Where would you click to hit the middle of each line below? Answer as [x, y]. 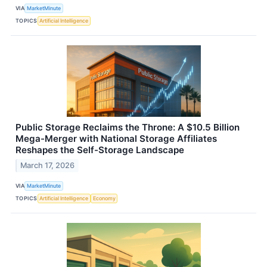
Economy [104, 198]
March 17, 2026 [48, 165]
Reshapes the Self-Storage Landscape [100, 150]
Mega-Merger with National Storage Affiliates [116, 138]
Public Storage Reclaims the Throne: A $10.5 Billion [128, 127]
